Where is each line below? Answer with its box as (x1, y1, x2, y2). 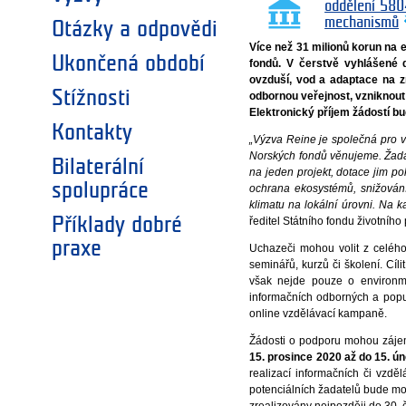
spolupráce (52, 179, 149, 202)
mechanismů (324, 14, 400, 30)
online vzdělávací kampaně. (249, 306, 388, 320)
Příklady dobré (52, 214, 182, 237)
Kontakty (52, 121, 132, 144)
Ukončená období (52, 53, 205, 75)
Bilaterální (52, 156, 144, 179)
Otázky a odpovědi (52, 18, 217, 41)
